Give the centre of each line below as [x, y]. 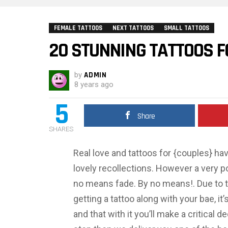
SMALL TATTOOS [187, 28]
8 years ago [94, 84]
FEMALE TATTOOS [78, 28]
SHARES [61, 129]
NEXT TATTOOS [133, 28]
